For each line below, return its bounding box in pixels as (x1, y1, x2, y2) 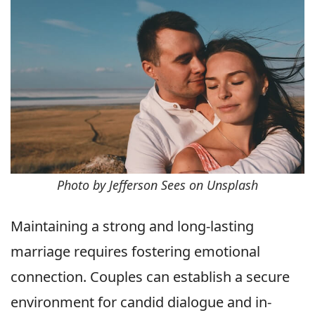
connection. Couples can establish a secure (11, 267, 290, 287)
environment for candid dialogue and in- (11, 292, 271, 312)
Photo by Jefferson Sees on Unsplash (57, 176, 258, 194)
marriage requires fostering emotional (11, 242, 260, 262)
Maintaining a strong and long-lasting (11, 217, 254, 236)
